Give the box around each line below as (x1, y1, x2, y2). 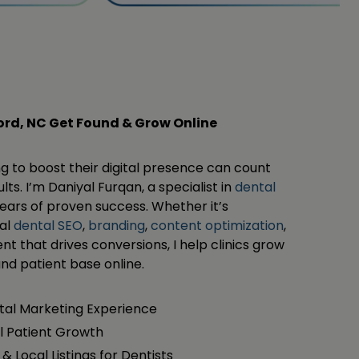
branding (88, 216, 145, 236)
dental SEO (14, 216, 83, 236)
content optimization (151, 216, 284, 236)
